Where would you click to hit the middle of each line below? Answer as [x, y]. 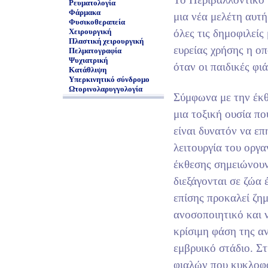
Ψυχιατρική [88, 60]
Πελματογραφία [95, 51]
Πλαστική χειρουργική [106, 41]
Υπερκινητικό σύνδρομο [109, 79]
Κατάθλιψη [88, 70]
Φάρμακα [85, 12]
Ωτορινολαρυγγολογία [106, 89]
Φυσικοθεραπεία [97, 22]
